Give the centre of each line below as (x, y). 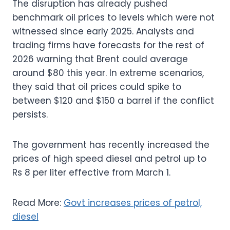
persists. (31, 114)
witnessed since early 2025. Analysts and (103, 31)
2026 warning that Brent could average (100, 59)
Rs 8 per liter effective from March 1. (91, 172)
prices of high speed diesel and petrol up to (109, 158)
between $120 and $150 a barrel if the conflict (113, 100)
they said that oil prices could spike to (97, 87)
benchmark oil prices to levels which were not (113, 17)
